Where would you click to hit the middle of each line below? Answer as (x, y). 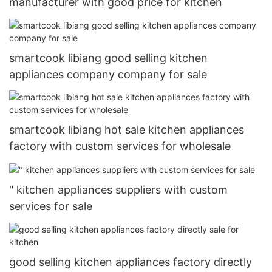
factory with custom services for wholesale (120, 146)
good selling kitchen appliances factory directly (131, 262)
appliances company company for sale (108, 74)
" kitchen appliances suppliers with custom (118, 190)
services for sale (51, 206)
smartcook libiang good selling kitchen (108, 58)
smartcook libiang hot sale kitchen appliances (127, 130)
